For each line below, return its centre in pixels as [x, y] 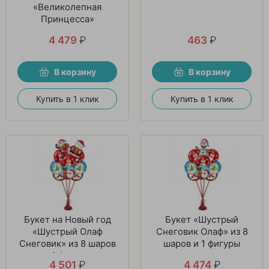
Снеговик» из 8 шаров [67, 243]
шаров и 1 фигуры [202, 243]
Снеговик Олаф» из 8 [202, 231]
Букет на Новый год [67, 219]
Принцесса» [67, 19]
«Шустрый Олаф [67, 231]
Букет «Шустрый [202, 219]
